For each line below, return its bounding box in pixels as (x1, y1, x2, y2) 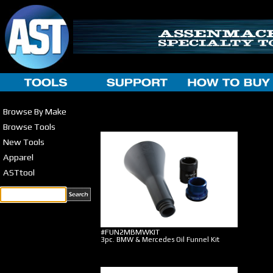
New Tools (3, 136, 44, 147)
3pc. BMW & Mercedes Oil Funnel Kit (101, 235, 219, 244)
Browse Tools (3, 121, 55, 132)
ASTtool (3, 167, 35, 177)
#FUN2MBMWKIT (101, 227, 160, 236)
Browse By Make (3, 106, 66, 116)
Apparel (3, 152, 34, 162)
